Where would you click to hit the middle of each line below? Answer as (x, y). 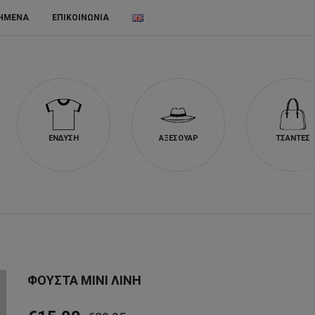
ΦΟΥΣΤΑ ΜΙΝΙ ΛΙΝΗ (84, 280)
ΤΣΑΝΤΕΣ (293, 138)
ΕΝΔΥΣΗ (64, 138)
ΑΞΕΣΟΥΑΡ (178, 138)
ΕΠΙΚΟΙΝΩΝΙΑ (81, 18)
